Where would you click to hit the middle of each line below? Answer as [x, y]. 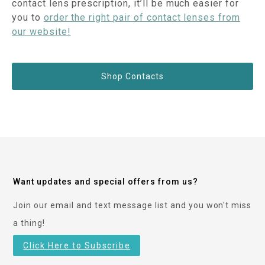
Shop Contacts [132, 76]
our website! [41, 31]
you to [28, 17]
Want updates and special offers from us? [106, 181]
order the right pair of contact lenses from [142, 17]
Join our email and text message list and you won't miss [132, 205]
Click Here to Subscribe [77, 245]
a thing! [29, 223]
